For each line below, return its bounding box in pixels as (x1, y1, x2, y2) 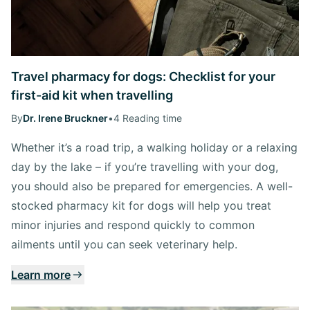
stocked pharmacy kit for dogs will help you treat (11, 198, 271, 212)
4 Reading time (113, 111, 182, 124)
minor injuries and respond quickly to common (11, 217, 255, 232)
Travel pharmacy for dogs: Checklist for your (11, 69, 275, 84)
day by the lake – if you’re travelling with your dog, (11, 159, 278, 174)
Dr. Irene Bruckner (23, 111, 108, 124)
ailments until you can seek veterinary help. (11, 237, 237, 251)
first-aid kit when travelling (11, 87, 173, 102)
